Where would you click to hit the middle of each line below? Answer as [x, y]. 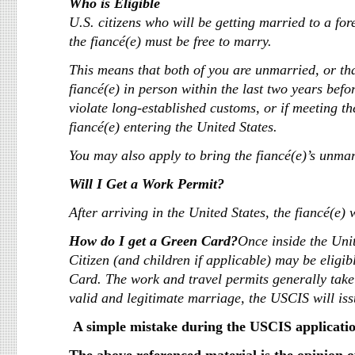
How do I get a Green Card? [153, 241]
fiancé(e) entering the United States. [173, 127]
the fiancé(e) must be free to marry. [170, 41]
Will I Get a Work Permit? [147, 184]
